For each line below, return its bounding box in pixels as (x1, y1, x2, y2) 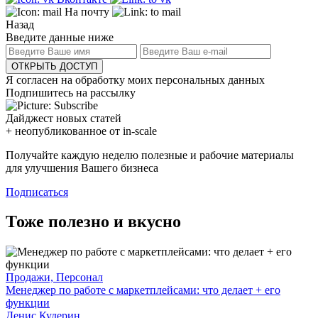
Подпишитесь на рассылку (6, 86, 136, 99)
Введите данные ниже (6, 31, 114, 43)
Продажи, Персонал (6, 271, 103, 284)
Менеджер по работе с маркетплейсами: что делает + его (6, 284, 280, 297)
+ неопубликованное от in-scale (6, 124, 157, 137)
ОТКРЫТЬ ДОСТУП (11, 60, 97, 72)
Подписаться (6, 185, 68, 198)
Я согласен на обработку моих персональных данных (6, 73, 265, 86)
